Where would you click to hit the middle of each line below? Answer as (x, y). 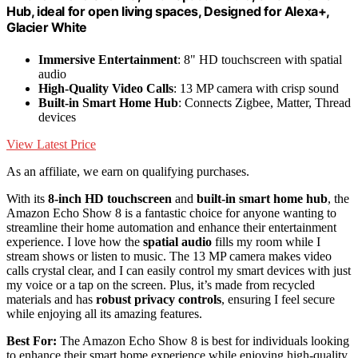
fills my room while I (266, 241)
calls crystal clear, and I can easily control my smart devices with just (179, 270)
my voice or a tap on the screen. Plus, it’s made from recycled (161, 284)
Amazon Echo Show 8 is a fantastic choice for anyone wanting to (171, 213)
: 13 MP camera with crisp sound (256, 88)
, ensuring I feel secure (278, 299)
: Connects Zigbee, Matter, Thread (265, 102)
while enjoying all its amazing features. (104, 313)
